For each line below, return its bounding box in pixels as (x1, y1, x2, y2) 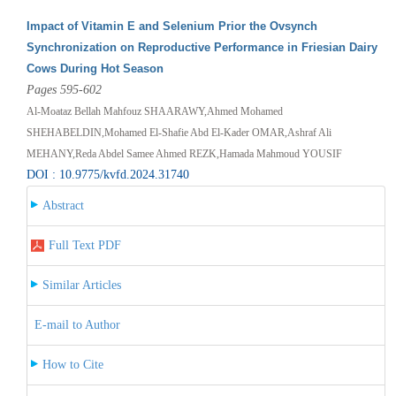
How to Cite (42, 357, 103, 371)
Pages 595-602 (26, 82, 102, 96)
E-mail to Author (34, 317, 120, 331)
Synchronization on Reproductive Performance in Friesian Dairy (26, 40, 377, 54)
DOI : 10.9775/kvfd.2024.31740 (26, 167, 189, 181)
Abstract (42, 198, 84, 212)
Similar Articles (42, 278, 121, 292)
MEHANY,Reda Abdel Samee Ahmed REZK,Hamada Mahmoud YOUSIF (26, 147, 342, 160)
